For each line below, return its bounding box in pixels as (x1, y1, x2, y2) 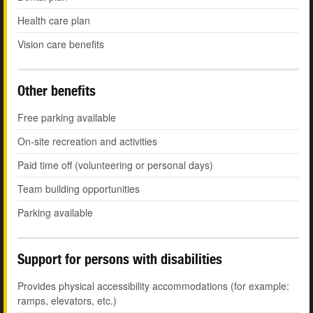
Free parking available (17, 110, 116, 125)
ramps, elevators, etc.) (17, 293, 117, 308)
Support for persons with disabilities (17, 251, 222, 268)
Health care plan (17, 13, 90, 28)
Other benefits (17, 82, 96, 99)
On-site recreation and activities (17, 134, 157, 149)
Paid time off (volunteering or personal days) (17, 158, 213, 173)
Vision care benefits (17, 37, 104, 52)
